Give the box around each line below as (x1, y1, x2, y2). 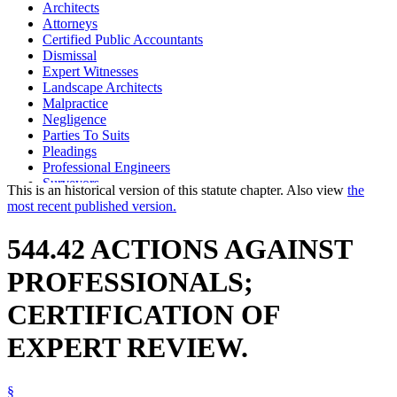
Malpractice (43, 95, 108, 111)
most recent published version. (7, 198, 176, 214)
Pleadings (43, 143, 97, 159)
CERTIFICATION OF (7, 299, 280, 331)
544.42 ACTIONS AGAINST (7, 233, 352, 266)
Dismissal (43, 47, 97, 63)
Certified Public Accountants (43, 31, 203, 47)
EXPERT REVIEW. (7, 331, 248, 364)
